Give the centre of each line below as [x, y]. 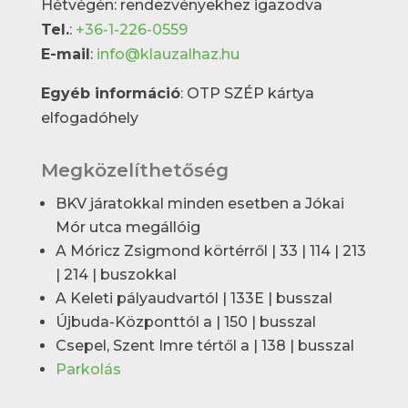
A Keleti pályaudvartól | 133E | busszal [194, 299]
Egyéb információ [110, 94]
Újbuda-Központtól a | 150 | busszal [185, 322]
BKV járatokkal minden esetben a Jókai [199, 204]
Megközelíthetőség [134, 171]
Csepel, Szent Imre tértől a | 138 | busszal [204, 346]
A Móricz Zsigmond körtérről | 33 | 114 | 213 [210, 251]
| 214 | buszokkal [116, 275]
